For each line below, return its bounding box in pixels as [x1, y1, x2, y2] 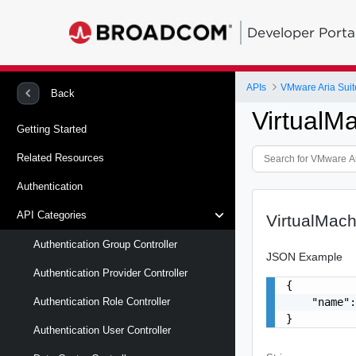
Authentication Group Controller [33, 238, 177, 250]
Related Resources [17, 151, 104, 164]
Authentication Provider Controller [33, 266, 188, 279]
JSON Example [266, 250, 343, 263]
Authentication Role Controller [33, 295, 170, 308]
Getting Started [17, 122, 87, 135]
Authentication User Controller [33, 324, 171, 337]
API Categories [17, 209, 87, 222]
